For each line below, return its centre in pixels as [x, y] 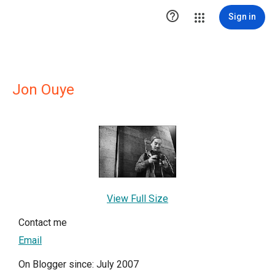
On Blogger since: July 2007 [79, 265]
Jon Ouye [43, 90]
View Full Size [137, 199]
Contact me [43, 223]
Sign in [242, 17]
